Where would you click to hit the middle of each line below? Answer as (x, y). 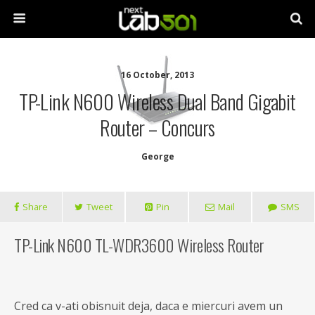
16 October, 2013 (157, 75)
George (157, 156)
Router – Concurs (157, 127)
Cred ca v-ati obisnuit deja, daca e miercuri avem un (148, 306)
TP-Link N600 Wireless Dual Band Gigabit (157, 101)
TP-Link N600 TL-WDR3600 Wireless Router (139, 245)
